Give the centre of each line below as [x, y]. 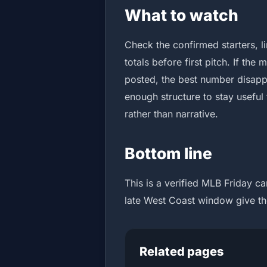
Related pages [181, 252]
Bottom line [168, 153]
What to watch [181, 15]
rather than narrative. [171, 114]
